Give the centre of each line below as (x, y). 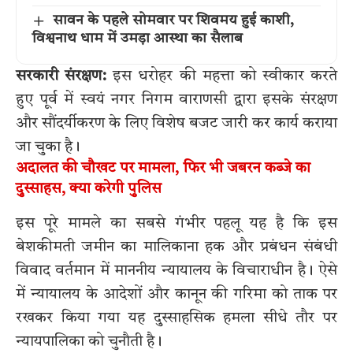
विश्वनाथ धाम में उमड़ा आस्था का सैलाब (137, 39)
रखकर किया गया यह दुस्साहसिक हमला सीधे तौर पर (176, 318)
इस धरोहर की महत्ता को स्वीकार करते (222, 77)
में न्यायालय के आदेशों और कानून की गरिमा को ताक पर (176, 294)
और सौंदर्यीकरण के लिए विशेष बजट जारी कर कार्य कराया (176, 124)
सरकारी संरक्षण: (61, 77)
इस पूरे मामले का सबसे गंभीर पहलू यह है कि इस (176, 223)
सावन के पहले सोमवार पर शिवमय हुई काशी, (173, 21)
